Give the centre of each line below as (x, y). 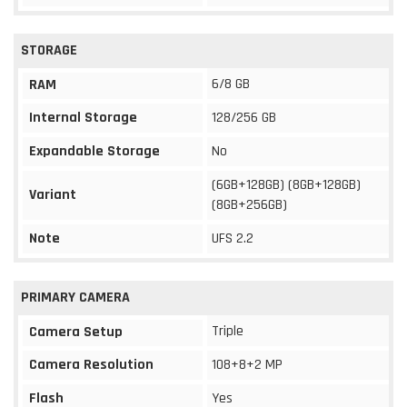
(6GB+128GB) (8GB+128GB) (286, 184)
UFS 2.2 (233, 238)
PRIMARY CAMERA (75, 297)
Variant (53, 194)
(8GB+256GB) (249, 204)
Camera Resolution (91, 364)
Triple (228, 331)
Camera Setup (76, 332)
